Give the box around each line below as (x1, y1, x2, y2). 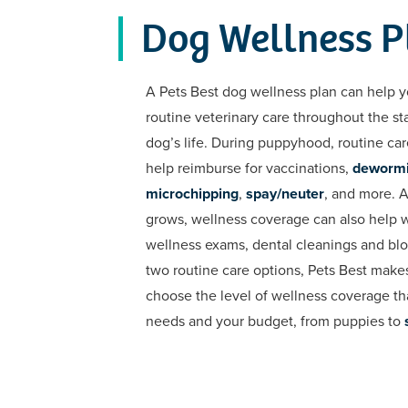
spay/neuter (246, 184, 324, 203)
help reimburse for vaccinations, (146, 158, 352, 178)
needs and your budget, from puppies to (146, 311, 404, 331)
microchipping (146, 184, 239, 203)
